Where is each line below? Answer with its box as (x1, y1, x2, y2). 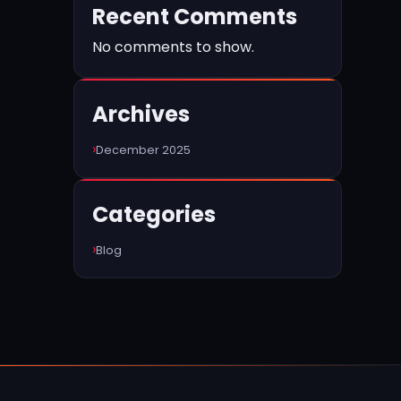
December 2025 (96, 142, 191, 158)
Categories (92, 200, 216, 229)
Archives (92, 99, 190, 129)
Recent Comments (92, 2, 297, 31)
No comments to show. (92, 37, 254, 57)
